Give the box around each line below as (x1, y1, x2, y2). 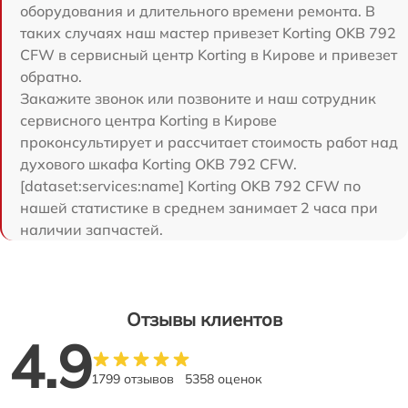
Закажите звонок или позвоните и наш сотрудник (20, 88, 376, 107)
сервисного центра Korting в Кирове (20, 110, 277, 129)
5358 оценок (185, 370, 262, 387)
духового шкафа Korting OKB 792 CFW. (20, 154, 297, 173)
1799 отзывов (91, 370, 174, 387)
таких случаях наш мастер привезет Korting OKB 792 (20, 23, 396, 42)
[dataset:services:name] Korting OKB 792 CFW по (20, 176, 361, 195)
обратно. (20, 66, 82, 86)
